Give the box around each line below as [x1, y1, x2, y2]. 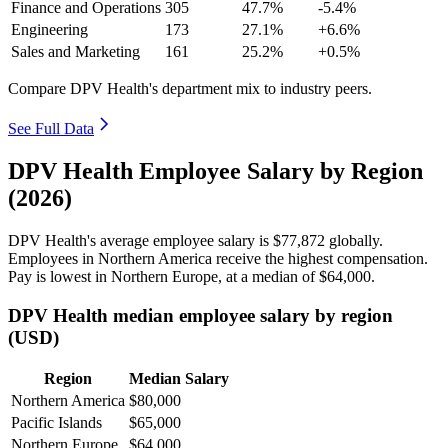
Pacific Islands [11, 414, 102, 432]
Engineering [11, 21, 88, 39]
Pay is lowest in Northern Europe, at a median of [8, 267, 319, 285]
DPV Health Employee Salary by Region [8, 157, 423, 184]
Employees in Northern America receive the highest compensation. [8, 249, 428, 267]
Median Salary [129, 370, 229, 388]
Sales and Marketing [11, 43, 140, 61]
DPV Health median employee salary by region [8, 304, 393, 326]
